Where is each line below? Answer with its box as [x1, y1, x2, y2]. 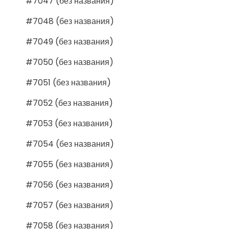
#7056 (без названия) [26, 178, 113, 191]
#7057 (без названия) [26, 199, 113, 211]
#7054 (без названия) [26, 138, 114, 150]
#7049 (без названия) [26, 35, 113, 48]
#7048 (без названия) [26, 15, 114, 27]
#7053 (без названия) [26, 117, 113, 129]
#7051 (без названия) [26, 76, 111, 88]
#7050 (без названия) [26, 56, 113, 68]
